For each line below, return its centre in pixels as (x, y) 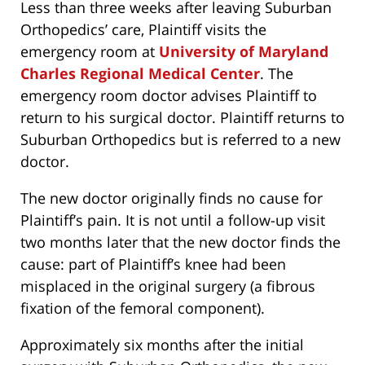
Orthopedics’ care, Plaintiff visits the (143, 30)
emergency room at (90, 52)
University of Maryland (244, 52)
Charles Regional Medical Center (140, 74)
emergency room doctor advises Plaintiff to (169, 96)
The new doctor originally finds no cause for (172, 198)
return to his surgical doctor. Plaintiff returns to (182, 118)
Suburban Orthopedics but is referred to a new (180, 140)
